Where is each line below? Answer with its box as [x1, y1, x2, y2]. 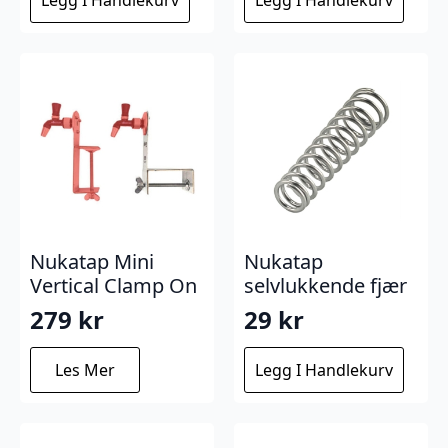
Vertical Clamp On [30, 271, 197, 299]
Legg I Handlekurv [255, 358, 393, 381]
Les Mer [55, 358, 115, 381]
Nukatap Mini [30, 247, 154, 275]
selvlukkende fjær [244, 271, 407, 299]
